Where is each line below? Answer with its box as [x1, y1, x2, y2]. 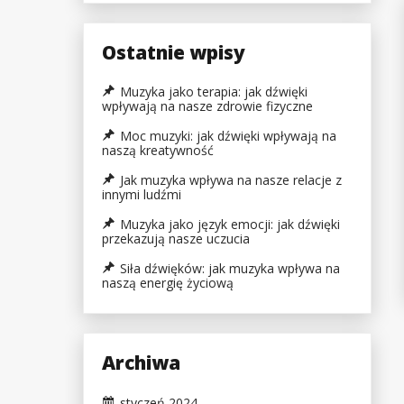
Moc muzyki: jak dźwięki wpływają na [120, 127, 336, 145]
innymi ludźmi [102, 186, 181, 204]
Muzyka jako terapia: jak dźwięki [120, 83, 308, 101]
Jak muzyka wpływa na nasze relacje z [120, 171, 342, 189]
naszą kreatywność [102, 142, 214, 160]
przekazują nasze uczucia [102, 230, 250, 248]
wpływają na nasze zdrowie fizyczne [102, 97, 313, 115]
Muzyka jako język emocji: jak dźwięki [120, 216, 340, 234]
